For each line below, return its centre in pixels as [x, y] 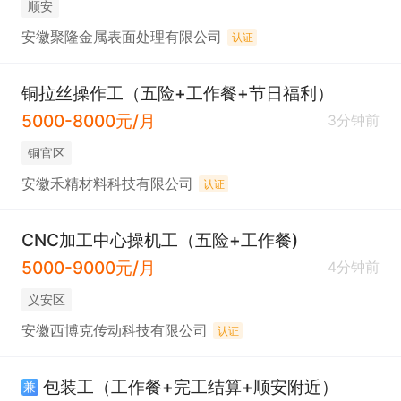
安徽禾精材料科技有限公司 [107, 183]
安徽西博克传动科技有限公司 [114, 330]
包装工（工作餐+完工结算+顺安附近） [190, 387]
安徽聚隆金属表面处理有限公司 [121, 37]
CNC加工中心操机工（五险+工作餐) [159, 240]
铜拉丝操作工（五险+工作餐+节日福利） [177, 93]
